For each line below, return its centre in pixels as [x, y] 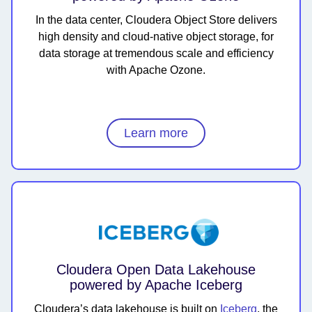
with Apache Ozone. [156, 70]
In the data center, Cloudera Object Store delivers [156, 20]
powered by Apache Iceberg [156, 285]
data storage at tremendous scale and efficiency [156, 54]
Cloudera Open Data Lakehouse [156, 270]
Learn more [156, 133]
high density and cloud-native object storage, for [156, 37]
